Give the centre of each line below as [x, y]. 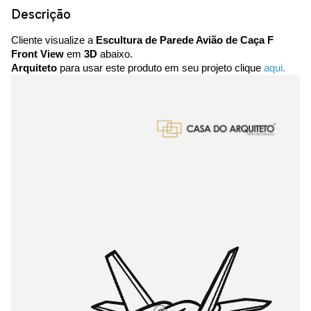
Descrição [41, 15]
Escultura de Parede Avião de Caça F [185, 40]
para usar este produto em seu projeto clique [160, 68]
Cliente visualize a [53, 40]
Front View [37, 54]
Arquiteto [34, 68]
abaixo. [115, 54]
